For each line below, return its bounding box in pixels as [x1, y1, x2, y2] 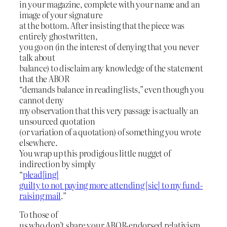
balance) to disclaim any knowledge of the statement [19, 61, 203, 74]
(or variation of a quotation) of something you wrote [19, 125, 201, 138]
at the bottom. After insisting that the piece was [19, 19, 185, 31]
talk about [19, 51, 55, 63]
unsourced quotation [19, 115, 95, 127]
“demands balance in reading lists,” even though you [19, 83, 204, 95]
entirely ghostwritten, [19, 29, 98, 42]
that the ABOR [19, 72, 69, 85]
